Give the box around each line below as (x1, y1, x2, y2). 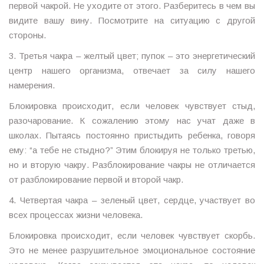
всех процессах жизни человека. (9, 210, 143, 220)
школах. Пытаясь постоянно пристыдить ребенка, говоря (9, 130, 255, 140)
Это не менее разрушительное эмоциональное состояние (9, 245, 255, 255)
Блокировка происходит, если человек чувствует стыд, (9, 101, 255, 111)
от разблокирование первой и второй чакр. (9, 174, 183, 184)
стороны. (9, 30, 46, 40)
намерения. (9, 80, 55, 90)
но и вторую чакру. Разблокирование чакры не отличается (9, 160, 255, 170)
